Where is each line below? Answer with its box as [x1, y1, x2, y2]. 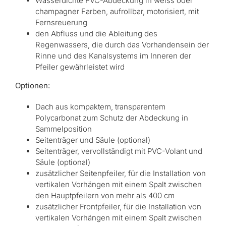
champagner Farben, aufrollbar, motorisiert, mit [35, 7, 199, 17]
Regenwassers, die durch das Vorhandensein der [35, 40, 209, 50]
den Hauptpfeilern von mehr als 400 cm [35, 191, 175, 201]
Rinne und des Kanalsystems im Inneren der [35, 51, 191, 61]
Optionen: [15, 81, 50, 91]
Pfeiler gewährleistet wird [35, 62, 125, 72]
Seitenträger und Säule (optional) [35, 135, 150, 145]
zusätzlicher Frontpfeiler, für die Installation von [35, 202, 201, 212]
